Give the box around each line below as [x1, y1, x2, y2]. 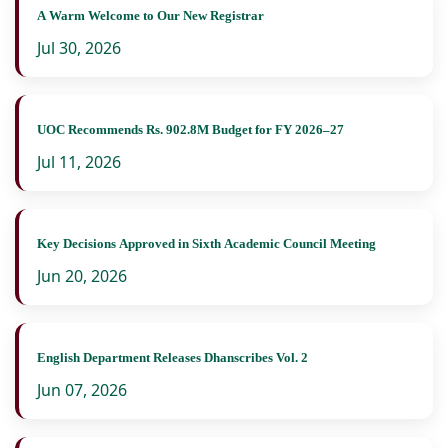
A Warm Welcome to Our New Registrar [37, 7, 264, 23]
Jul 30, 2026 [37, 36, 121, 59]
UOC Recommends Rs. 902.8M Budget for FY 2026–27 [37, 121, 344, 137]
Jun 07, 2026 [37, 378, 127, 401]
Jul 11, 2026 [37, 150, 121, 173]
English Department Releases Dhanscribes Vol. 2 [37, 349, 308, 365]
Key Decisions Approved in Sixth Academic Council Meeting [37, 235, 376, 251]
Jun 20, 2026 [37, 264, 127, 287]
